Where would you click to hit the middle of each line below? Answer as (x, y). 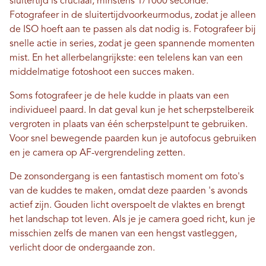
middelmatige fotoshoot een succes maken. (102, 73)
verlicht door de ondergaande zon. (82, 248)
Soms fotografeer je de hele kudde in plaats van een (119, 96)
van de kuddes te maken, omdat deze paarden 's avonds (129, 191)
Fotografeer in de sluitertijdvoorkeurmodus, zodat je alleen (133, 16)
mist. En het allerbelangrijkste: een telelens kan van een (126, 58)
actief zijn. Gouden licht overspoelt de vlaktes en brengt (127, 206)
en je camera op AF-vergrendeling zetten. (97, 153)
